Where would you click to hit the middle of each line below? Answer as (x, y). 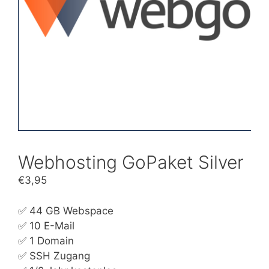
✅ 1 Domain (46, 240)
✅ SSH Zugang (54, 255)
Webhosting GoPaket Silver (131, 162)
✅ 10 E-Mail (46, 225)
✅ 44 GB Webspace (66, 210)
